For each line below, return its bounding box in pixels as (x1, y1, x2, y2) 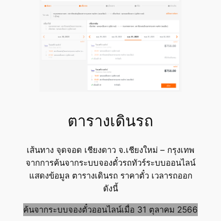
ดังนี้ (103, 184, 118, 194)
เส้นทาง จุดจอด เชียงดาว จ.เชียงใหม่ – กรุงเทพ (27, 145, 194, 155)
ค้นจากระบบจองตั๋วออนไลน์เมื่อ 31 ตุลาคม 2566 (23, 204, 198, 215)
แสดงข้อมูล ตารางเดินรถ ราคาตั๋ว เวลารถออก (29, 171, 192, 181)
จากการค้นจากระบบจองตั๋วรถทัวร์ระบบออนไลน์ (26, 158, 195, 168)
